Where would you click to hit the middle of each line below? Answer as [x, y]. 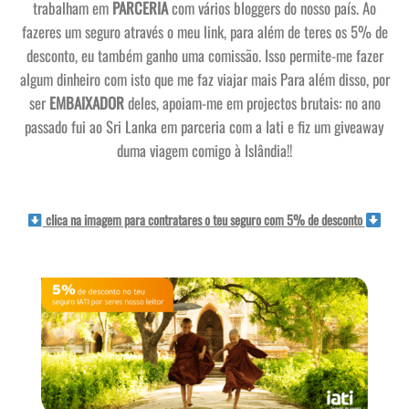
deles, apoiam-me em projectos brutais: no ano [252, 102]
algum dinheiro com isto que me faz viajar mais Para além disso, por [204, 79]
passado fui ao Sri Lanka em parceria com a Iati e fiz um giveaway [204, 126]
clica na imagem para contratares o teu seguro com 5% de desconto [204, 220]
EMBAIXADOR [86, 102]
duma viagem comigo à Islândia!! [204, 150]
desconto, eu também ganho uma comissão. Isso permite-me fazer [204, 55]
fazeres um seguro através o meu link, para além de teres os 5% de [204, 31]
